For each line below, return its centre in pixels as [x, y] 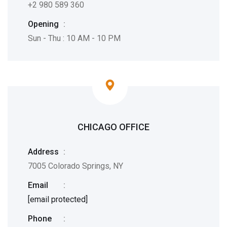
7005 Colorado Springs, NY [75, 166]
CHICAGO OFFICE [113, 127]
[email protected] [58, 199]
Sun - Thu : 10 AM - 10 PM [74, 38]
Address [43, 152]
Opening [43, 24]
